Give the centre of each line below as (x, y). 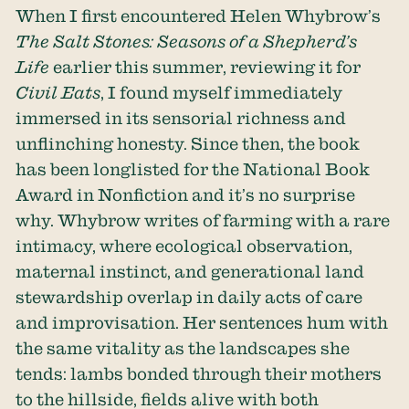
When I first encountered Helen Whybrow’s (199, 15)
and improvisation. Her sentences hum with (202, 322)
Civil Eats (58, 92)
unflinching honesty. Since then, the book (188, 143)
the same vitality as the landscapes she (183, 347)
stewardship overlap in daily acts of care (189, 296)
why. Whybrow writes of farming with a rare (203, 220)
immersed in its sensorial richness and (181, 117)
